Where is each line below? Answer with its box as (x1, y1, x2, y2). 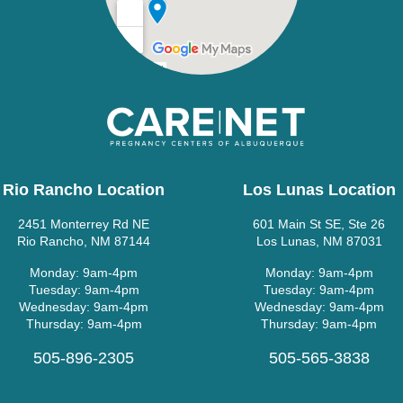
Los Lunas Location (242, 181, 396, 200)
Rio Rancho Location (3, 181, 166, 200)
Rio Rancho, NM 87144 (17, 234, 151, 249)
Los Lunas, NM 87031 (255, 234, 382, 249)
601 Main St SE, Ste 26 (253, 217, 386, 232)
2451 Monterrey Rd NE (18, 217, 150, 232)
